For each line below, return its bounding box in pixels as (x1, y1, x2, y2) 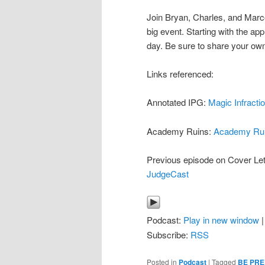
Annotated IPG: (147, 96, 208, 109)
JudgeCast (147, 167, 189, 180)
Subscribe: (147, 228, 190, 241)
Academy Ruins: (147, 124, 214, 137)
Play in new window (183, 214, 259, 227)
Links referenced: (147, 67, 214, 80)
